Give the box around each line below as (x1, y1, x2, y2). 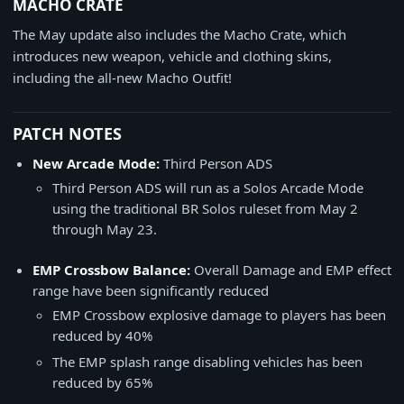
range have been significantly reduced (32, 281, 269, 299)
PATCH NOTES (13, 123, 122, 144)
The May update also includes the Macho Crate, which (13, 25, 346, 43)
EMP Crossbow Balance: (32, 261, 190, 279)
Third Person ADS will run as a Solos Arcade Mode (52, 179, 363, 197)
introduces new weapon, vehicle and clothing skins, (13, 47, 332, 65)
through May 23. (52, 220, 157, 238)
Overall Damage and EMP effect (190, 261, 391, 279)
